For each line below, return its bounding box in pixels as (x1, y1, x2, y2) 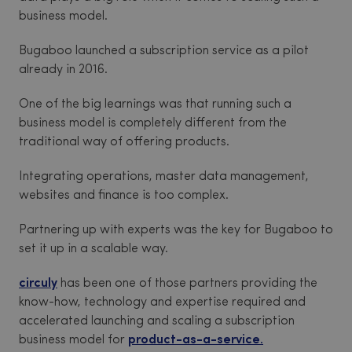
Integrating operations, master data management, (19, 170, 309, 184)
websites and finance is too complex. (19, 189, 229, 203)
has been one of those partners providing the (57, 277, 317, 291)
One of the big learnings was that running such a (19, 98, 291, 112)
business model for (19, 334, 128, 347)
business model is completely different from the (19, 117, 287, 130)
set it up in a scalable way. (19, 243, 168, 256)
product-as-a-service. (128, 334, 263, 347)
